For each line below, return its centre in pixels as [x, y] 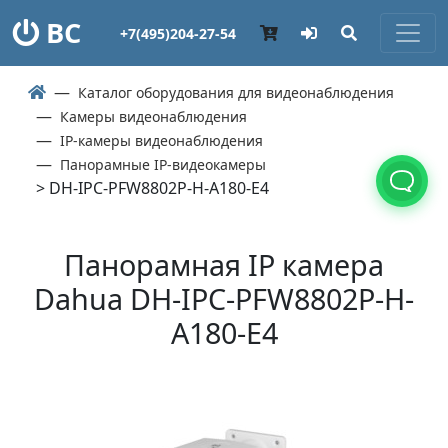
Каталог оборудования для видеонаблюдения [236, 92]
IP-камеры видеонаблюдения [161, 140]
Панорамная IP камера [224, 264]
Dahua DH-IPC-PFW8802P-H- [224, 298]
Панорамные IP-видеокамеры [163, 164]
